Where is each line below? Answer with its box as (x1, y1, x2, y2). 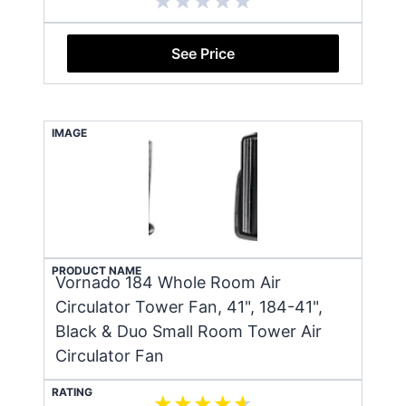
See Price (171, 43, 235, 63)
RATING (52, 384, 92, 399)
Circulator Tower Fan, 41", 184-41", (55, 296, 323, 316)
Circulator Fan (55, 345, 164, 365)
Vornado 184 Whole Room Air (55, 272, 281, 292)
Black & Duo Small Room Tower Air (55, 321, 322, 341)
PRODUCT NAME (52, 263, 141, 277)
